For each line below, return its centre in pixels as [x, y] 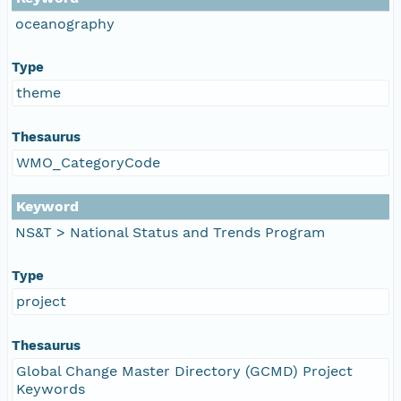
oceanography [65, 23]
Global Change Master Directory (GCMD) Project [184, 371]
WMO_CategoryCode [88, 162]
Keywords [51, 388]
